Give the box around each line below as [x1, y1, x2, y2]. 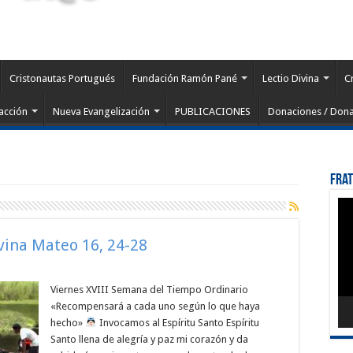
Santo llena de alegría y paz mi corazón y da [50, 333, 248, 345]
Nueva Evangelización [53, 106, 150, 117]
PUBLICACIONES [175, 106, 251, 117]
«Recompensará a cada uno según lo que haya [50, 300, 260, 312]
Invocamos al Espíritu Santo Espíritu [96, 317, 259, 329]
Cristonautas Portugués [9, 72, 115, 84]
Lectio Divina [262, 72, 319, 84]
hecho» [50, 317, 85, 329]
